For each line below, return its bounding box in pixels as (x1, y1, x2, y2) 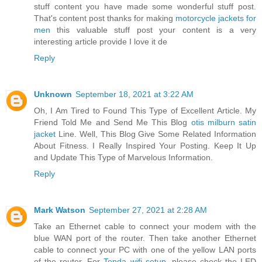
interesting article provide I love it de (34, 36, 167, 46)
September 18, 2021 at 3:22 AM (75, 89, 194, 99)
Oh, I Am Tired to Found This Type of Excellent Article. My (34, 105, 256, 115)
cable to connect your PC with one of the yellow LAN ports (34, 244, 256, 254)
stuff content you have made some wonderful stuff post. (34, 1, 256, 11)
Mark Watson (34, 205, 85, 215)
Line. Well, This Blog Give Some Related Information (56, 129, 256, 139)
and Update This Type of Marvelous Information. (34, 152, 213, 162)
